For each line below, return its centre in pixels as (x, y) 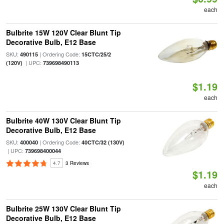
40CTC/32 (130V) (103, 142)
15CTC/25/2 (96, 54)
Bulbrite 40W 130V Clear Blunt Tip (63, 120)
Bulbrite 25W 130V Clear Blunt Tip (63, 208)
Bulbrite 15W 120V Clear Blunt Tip (63, 32)
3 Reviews (77, 163)
